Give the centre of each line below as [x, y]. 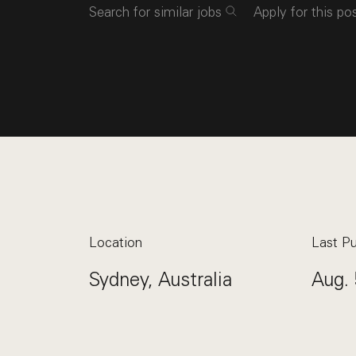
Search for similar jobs [155, 12]
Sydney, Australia [161, 279]
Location [116, 242]
